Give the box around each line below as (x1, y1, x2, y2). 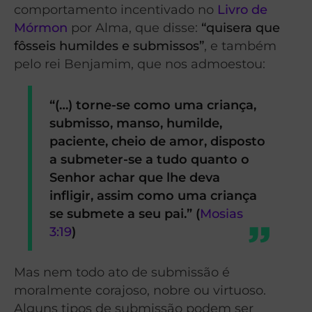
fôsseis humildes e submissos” (14, 38, 204, 54)
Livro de (217, 2, 267, 17)
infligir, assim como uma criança (49, 187, 258, 203)
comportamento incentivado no (14, 2, 217, 17)
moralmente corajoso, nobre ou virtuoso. (14, 282, 266, 297)
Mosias (200, 205, 244, 221)
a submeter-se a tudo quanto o (49, 151, 250, 166)
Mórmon (14, 20, 68, 36)
